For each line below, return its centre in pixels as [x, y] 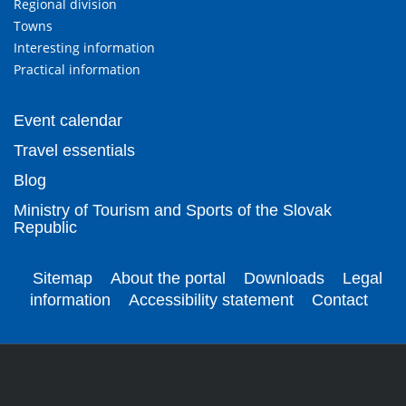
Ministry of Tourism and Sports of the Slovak [173, 210]
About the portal [168, 278]
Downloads [284, 278]
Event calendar [68, 121]
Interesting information [84, 48]
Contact [339, 300]
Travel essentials [74, 150]
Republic [45, 227]
